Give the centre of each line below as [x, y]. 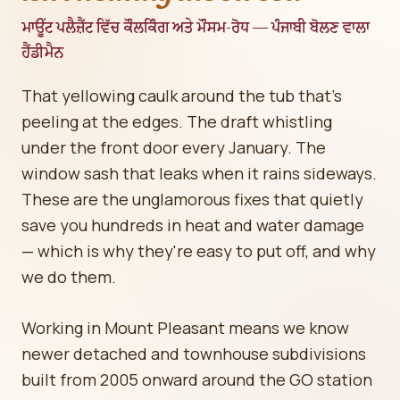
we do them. [69, 277]
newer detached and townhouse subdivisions [194, 354]
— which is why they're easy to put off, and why [199, 251]
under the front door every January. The [174, 147]
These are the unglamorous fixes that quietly [192, 199]
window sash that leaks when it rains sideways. [199, 173]
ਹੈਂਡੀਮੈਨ [42, 53]
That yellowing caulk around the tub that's [182, 96]
